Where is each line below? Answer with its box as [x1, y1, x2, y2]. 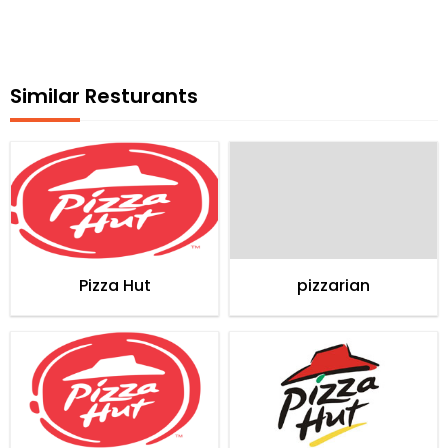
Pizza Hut [78, 273, 151, 297]
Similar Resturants [10, 82, 198, 111]
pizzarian [297, 273, 370, 297]
